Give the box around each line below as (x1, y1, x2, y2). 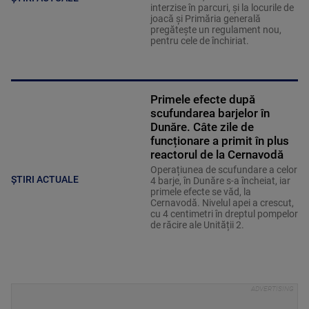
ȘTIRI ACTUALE (11, 173, 79, 185)
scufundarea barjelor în (150, 106, 270, 121)
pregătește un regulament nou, (150, 24, 281, 36)
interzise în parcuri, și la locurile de (150, 2, 294, 14)
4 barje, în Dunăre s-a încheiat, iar (150, 175, 290, 187)
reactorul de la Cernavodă (150, 148, 283, 162)
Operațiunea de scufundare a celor (150, 164, 297, 176)
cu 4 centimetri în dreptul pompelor (150, 208, 298, 220)
